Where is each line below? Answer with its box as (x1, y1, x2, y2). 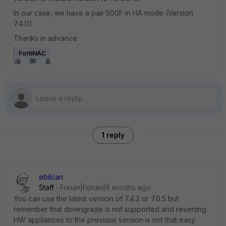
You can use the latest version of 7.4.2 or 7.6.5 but (14, 194, 179, 203)
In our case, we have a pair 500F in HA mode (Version (14, 9, 193, 17)
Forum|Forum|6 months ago (60, 183, 151, 192)
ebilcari (39, 173, 63, 181)
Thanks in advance (14, 34, 77, 42)
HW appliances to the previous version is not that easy (14, 215, 195, 224)
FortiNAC (19, 49, 46, 57)
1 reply (101, 131, 125, 139)
